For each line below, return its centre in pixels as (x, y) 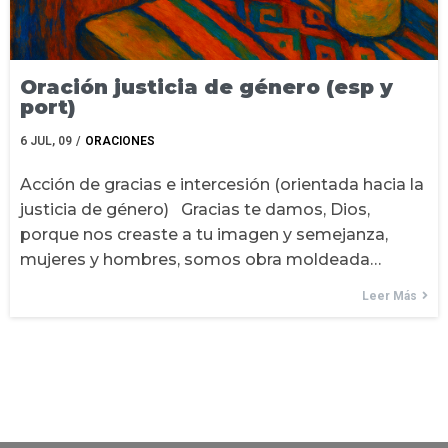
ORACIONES (120, 140)
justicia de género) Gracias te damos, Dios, (195, 209)
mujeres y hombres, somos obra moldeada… (200, 259)
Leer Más (389, 295)
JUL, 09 (51, 140)
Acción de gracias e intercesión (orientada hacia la (222, 184)
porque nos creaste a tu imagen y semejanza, (204, 234)
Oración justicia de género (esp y (206, 86)
